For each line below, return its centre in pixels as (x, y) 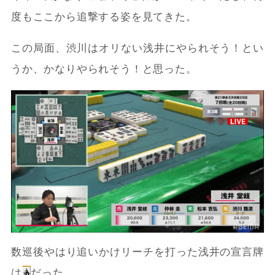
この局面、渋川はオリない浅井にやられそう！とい (137, 48)
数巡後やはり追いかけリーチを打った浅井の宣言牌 (137, 252)
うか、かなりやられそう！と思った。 (104, 69)
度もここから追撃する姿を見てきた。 (104, 17)
